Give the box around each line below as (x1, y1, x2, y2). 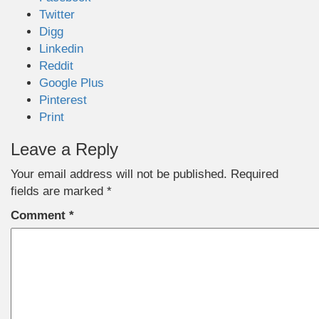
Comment (11, 209, 69, 222)
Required (231, 167, 278, 181)
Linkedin (39, 42, 83, 56)
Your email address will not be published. (11, 167, 227, 181)
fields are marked (11, 184, 107, 198)
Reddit (39, 59, 73, 73)
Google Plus (39, 76, 104, 90)
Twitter (39, 8, 75, 21)
